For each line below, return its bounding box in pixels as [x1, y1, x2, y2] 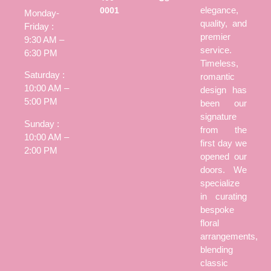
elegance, [200, 5, 238, 15]
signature [200, 111, 237, 122]
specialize [200, 178, 240, 188]
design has [200, 85, 247, 95]
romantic [200, 71, 235, 82]
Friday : [24, 21, 54, 31]
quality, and [200, 18, 247, 28]
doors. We [200, 165, 247, 175]
